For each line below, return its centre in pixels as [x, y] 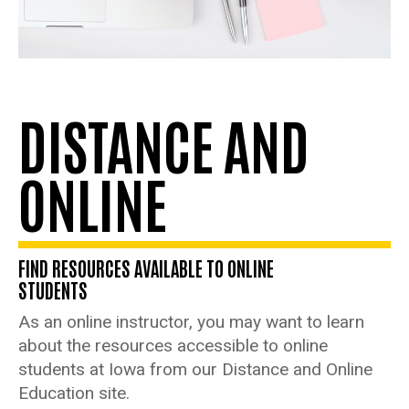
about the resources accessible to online [173, 345]
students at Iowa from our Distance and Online [195, 369]
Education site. [74, 393]
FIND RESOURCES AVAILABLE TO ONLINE [146, 267]
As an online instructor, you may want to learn [191, 321]
